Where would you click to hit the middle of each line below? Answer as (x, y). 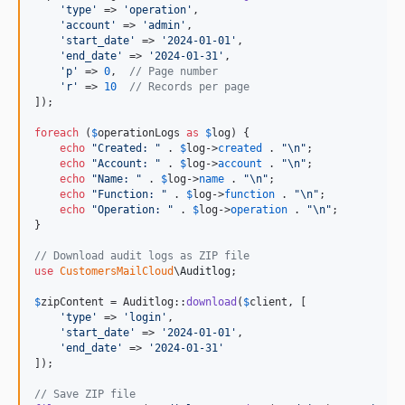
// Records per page (189, 86)
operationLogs (139, 132)
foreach (57, 132)
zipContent (72, 301)
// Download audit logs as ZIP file (142, 255)
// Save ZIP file (85, 394)
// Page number (174, 71)
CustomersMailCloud (117, 271)
